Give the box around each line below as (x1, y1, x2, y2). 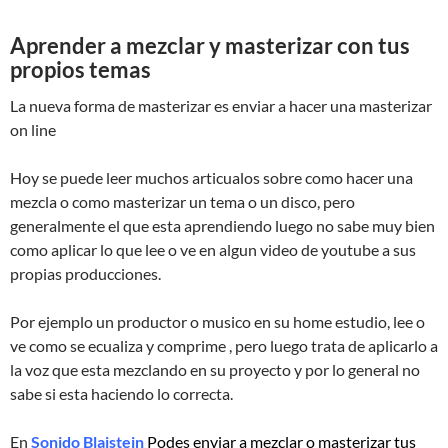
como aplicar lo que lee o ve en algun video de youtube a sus (10, 240, 416, 260)
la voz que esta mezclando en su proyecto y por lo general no (10, 360, 420, 380)
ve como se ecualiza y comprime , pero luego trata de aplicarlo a (10, 336, 438, 356)
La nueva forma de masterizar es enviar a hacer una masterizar (10, 96, 432, 116)
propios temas (10, 56, 151, 84)
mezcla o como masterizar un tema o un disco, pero (10, 192, 355, 212)
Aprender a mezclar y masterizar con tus (10, 32, 410, 60)
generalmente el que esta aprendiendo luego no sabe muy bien (10, 216, 435, 236)
